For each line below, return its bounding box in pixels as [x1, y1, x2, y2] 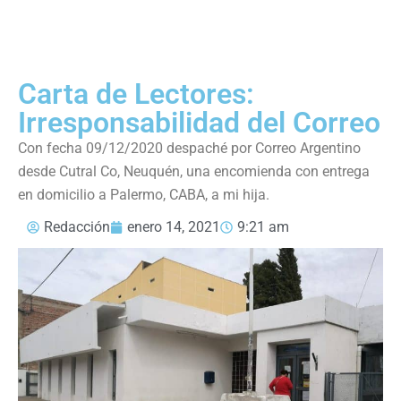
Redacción [44, 218, 110, 235]
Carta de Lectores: [18, 76, 254, 111]
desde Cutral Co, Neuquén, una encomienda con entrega [18, 162, 370, 180]
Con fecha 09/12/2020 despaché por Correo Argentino [18, 139, 361, 157]
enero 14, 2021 [127, 218, 220, 235]
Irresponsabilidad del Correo [18, 105, 380, 140]
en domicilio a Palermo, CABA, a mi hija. [18, 185, 269, 203]
